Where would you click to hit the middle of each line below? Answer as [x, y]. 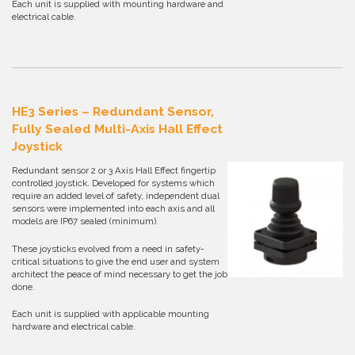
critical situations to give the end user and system [116, 261]
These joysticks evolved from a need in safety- [108, 248]
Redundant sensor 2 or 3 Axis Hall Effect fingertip [114, 171]
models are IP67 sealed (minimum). [85, 221]
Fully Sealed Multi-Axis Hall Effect [117, 129]
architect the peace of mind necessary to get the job [120, 274]
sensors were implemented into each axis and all [113, 209]
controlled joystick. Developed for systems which [113, 183]
